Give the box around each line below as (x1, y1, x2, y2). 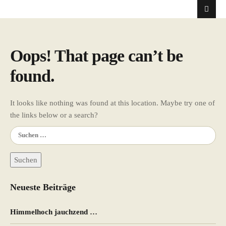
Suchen (10, 127, 33, 136)
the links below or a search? (10, 110, 98, 119)
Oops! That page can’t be (10, 46, 183, 65)
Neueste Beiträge (10, 182, 76, 193)
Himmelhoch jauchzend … (10, 208, 97, 216)
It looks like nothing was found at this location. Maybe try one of (10, 98, 215, 107)
